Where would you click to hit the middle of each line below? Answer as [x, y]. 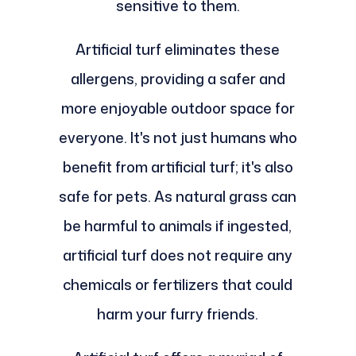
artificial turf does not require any [178, 255]
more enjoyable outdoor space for [178, 108]
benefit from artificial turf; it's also [178, 166]
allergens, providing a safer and [178, 78]
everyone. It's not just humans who [178, 137]
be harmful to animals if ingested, [178, 225]
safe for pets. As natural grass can [178, 196]
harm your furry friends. [178, 313]
